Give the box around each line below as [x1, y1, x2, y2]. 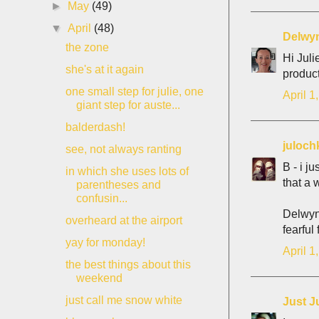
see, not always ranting [65, 143, 182, 155]
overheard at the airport [65, 214, 182, 226]
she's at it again [65, 63, 144, 75]
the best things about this [65, 258, 191, 271]
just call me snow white [65, 294, 182, 306]
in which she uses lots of [65, 165, 189, 177]
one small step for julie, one [65, 85, 204, 98]
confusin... [75, 192, 127, 204]
